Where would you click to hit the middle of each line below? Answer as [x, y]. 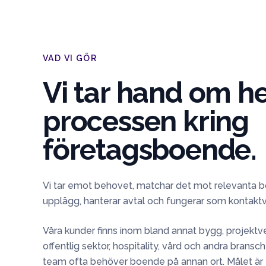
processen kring [146, 121]
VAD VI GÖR [70, 58]
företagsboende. [150, 150]
